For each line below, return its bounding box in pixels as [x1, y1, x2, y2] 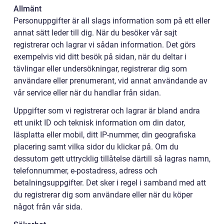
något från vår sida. [13, 202, 82, 211]
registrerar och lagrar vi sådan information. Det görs [13, 40, 195, 49]
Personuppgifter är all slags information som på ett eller [13, 16, 210, 25]
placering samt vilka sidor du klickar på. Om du [13, 142, 178, 151]
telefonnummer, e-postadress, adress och [13, 166, 157, 175]
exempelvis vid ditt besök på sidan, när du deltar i [13, 52, 186, 61]
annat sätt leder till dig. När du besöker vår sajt [13, 28, 177, 37]
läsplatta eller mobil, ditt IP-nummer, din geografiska [13, 130, 196, 139]
